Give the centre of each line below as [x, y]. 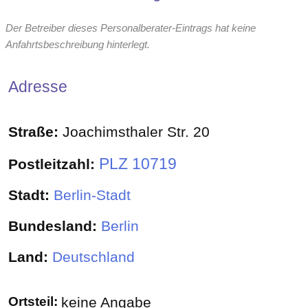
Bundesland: [55, 227]
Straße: [35, 132]
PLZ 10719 [138, 163]
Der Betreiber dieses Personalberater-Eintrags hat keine [131, 28]
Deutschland [93, 257]
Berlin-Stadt [92, 196]
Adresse [38, 86]
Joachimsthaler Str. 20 [136, 132]
